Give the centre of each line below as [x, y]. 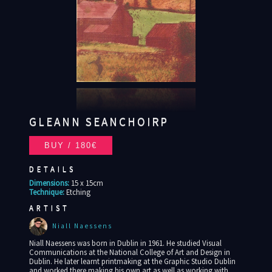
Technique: [46, 192]
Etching [78, 192]
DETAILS [52, 169]
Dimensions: [49, 183]
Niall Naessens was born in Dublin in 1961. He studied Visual [125, 243]
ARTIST [49, 208]
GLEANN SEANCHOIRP [109, 122]
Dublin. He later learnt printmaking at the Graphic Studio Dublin [132, 261]
